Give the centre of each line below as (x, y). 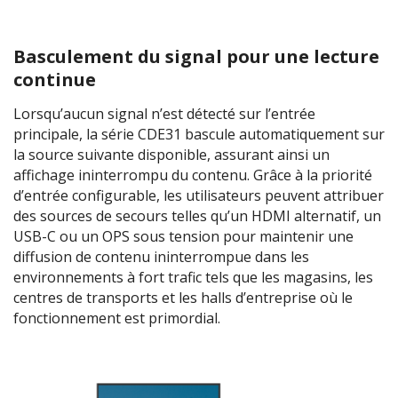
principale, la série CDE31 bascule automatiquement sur (199, 134)
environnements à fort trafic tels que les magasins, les (193, 277)
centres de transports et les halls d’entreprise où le (183, 297)
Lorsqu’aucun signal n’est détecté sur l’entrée (164, 113)
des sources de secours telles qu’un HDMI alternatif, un (197, 215)
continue (55, 79)
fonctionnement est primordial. (117, 318)
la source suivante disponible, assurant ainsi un (171, 154)
